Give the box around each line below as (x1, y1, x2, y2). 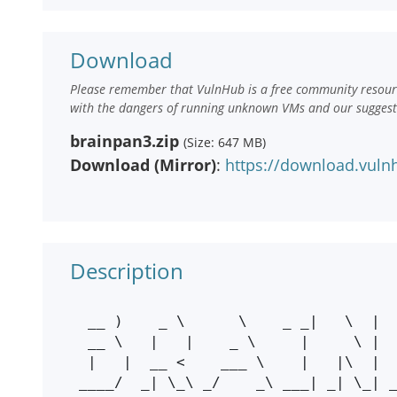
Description (70, 256, 183, 285)
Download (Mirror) (70, 154, 216, 175)
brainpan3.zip (70, 130, 179, 152)
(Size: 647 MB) (183, 134, 266, 151)
